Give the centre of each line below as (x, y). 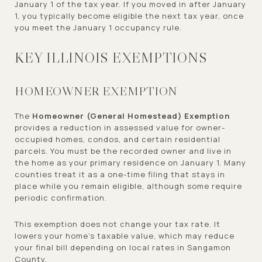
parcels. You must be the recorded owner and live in (123, 151)
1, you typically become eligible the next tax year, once (129, 15)
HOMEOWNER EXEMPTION (96, 91)
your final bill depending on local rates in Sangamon (123, 247)
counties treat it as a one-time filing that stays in (120, 174)
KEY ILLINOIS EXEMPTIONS (111, 57)
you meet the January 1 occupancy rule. (98, 27)
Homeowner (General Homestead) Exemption (131, 116)
